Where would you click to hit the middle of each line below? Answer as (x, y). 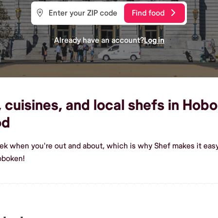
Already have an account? (99, 40)
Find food (148, 13)
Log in (154, 40)
